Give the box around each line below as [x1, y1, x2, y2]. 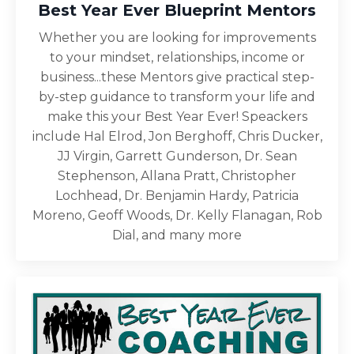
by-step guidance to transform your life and [39, 89, 315, 105]
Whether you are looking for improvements [38, 30, 316, 46]
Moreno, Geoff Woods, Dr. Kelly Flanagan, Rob [32, 208, 322, 224]
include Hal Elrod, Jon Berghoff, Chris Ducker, [32, 129, 322, 145]
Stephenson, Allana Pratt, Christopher [58, 168, 296, 184]
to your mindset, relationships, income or [49, 50, 305, 66]
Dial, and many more [112, 228, 242, 243]
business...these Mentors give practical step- [40, 70, 314, 85]
